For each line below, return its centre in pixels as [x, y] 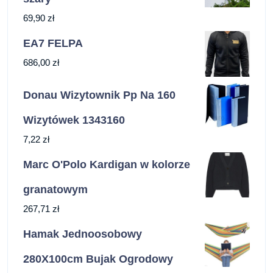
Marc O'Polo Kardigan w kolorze [107, 164]
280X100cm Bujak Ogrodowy [98, 259]
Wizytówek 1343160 [74, 120]
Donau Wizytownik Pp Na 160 [99, 95]
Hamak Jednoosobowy [83, 234]
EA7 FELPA [53, 44]
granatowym [55, 189]
